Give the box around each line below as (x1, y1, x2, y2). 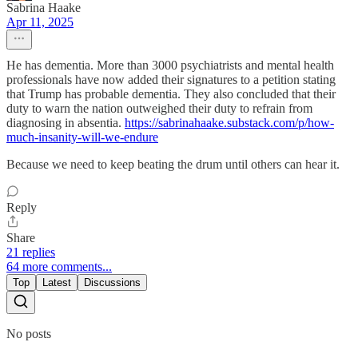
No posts (6, 327, 51, 341)
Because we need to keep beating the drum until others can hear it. (6, 157, 340, 172)
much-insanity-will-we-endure (6, 130, 158, 145)
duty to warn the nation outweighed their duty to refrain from (6, 101, 312, 116)
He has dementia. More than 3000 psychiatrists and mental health (6, 58, 334, 73)
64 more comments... (6, 260, 112, 274)
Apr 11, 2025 (6, 15, 74, 30)
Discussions (84, 276, 141, 289)
